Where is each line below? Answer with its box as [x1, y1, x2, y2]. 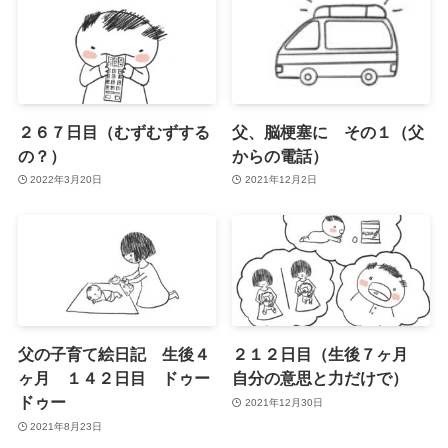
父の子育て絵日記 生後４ [17, 345, 210, 364]
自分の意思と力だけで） [232, 369, 409, 388]
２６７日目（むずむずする [17, 122, 210, 141]
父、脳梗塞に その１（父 [232, 122, 425, 141]
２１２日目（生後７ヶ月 [232, 345, 425, 364]
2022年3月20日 [30, 174, 103, 186]
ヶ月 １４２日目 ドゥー [17, 369, 210, 388]
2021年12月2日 [244, 174, 317, 186]
